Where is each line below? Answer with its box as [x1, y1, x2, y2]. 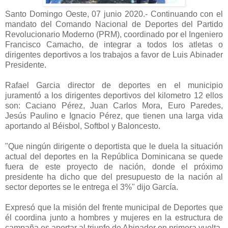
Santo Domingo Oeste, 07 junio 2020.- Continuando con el [5, 9, 223, 18]
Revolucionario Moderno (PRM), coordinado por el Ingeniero [5, 30, 223, 39]
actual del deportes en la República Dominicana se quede [5, 152, 223, 161]
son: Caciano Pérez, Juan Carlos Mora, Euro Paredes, [5, 101, 223, 110]
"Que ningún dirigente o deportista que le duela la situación [5, 141, 223, 151]
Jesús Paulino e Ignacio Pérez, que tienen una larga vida [5, 111, 223, 120]
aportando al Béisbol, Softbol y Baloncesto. [5, 121, 160, 130]
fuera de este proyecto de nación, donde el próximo [5, 162, 223, 171]
